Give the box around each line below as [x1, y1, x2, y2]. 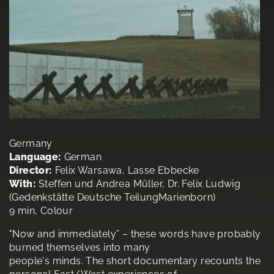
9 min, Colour [9, 204, 73, 217]
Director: [9, 164, 52, 176]
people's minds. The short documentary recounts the [9, 254, 261, 267]
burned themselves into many [9, 241, 150, 253]
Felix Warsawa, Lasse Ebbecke [54, 164, 199, 176]
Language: [9, 150, 61, 163]
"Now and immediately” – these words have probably [9, 228, 261, 240]
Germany [9, 137, 53, 149]
